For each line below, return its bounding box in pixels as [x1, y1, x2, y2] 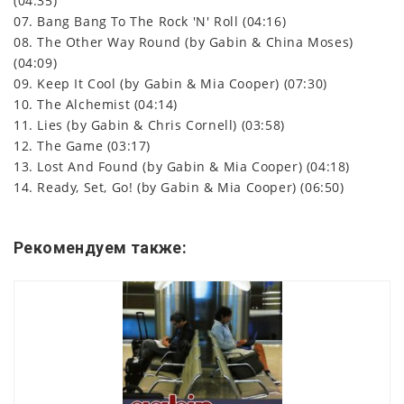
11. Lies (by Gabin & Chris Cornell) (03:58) [14, 115, 285, 133]
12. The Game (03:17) [14, 136, 151, 154]
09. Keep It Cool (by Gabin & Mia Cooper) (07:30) [14, 74, 327, 92]
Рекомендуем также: [14, 237, 188, 257]
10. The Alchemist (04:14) [14, 95, 178, 113]
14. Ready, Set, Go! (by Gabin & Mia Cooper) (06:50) [14, 178, 344, 196]
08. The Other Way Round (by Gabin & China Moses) [14, 32, 353, 50]
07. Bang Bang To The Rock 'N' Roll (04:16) [14, 12, 287, 30]
